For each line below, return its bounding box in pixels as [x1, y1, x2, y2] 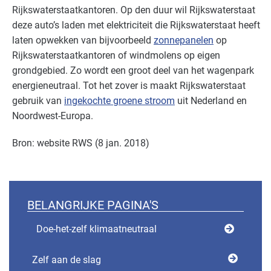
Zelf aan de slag [32, 254, 101, 266]
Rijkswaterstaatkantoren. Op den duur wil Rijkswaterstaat [12, 4, 255, 16]
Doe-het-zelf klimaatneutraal [36, 223, 157, 235]
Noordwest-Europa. [12, 110, 93, 122]
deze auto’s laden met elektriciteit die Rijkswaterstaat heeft [12, 19, 260, 31]
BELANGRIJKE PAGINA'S [27, 198, 158, 213]
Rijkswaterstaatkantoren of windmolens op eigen [12, 50, 220, 62]
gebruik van [12, 95, 64, 107]
